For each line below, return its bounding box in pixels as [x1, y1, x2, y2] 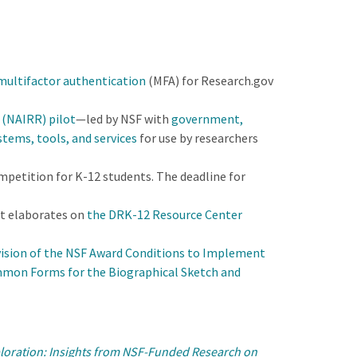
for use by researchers [136, 130, 258, 147]
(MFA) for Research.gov [145, 73, 273, 89]
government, [171, 111, 243, 127]
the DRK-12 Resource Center [86, 206, 242, 223]
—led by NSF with [75, 111, 171, 127]
